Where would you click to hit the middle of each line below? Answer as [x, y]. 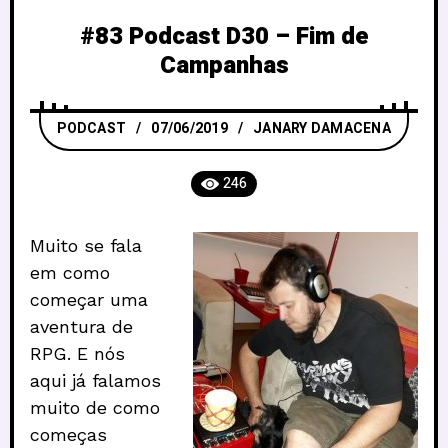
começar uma [89, 300]
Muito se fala [86, 246]
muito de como [95, 408]
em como [70, 273]
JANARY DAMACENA [322, 129]
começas [68, 435]
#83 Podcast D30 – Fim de [224, 37]
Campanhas [224, 66]
